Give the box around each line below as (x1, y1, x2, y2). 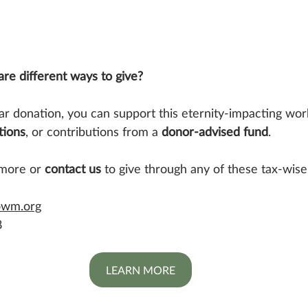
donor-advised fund (162, 123, 268, 139)
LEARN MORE (105, 263, 175, 276)
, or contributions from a (25, 123, 162, 139)
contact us (45, 160, 101, 176)
